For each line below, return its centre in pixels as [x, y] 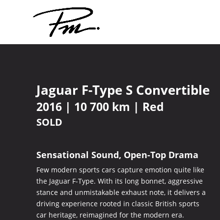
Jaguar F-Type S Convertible [123, 90]
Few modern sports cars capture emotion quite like [120, 169]
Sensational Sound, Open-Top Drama [117, 154]
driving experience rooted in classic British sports [118, 203]
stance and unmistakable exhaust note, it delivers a [121, 192]
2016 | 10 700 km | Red [100, 106]
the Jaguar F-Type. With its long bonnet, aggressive [119, 181]
